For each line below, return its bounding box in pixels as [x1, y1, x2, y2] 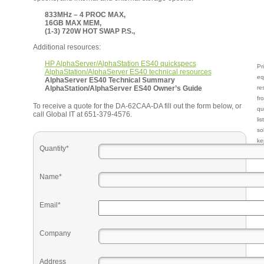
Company [39, 229, 71, 237]
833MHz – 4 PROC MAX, [44, 11, 126, 19]
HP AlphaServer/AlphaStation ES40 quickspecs [44, 60, 196, 68]
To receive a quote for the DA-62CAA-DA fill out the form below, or [32, 102, 242, 110]
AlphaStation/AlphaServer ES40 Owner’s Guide [44, 84, 202, 93]
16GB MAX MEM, [44, 19, 101, 27]
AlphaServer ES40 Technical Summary [44, 76, 175, 84]
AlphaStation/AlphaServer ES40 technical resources [44, 68, 212, 76]
